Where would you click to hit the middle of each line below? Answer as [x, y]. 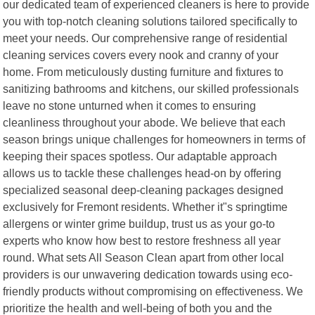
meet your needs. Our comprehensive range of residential [146, 38]
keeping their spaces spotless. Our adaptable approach [140, 156]
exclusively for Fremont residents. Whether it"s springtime [146, 206]
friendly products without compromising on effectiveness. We [153, 291]
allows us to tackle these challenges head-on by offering [142, 173]
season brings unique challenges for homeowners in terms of [154, 139]
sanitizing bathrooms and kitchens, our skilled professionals [151, 88]
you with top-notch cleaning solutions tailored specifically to [150, 21]
